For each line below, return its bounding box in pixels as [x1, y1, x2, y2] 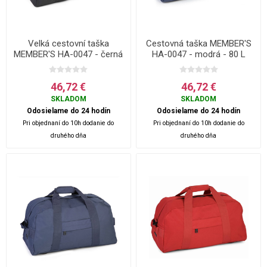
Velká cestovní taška [27, 38, 109, 49]
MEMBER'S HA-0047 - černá [14, 48, 123, 60]
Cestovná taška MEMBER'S [145, 38, 252, 49]
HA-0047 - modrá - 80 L [151, 48, 246, 60]
